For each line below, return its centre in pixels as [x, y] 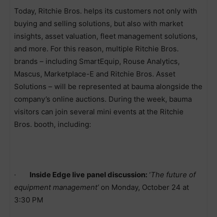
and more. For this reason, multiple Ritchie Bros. [96, 48]
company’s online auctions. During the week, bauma [103, 99]
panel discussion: [117, 174]
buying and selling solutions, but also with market [99, 23]
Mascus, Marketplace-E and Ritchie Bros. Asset [95, 74]
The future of [173, 174]
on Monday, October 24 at [145, 187]
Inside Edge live [57, 174]
